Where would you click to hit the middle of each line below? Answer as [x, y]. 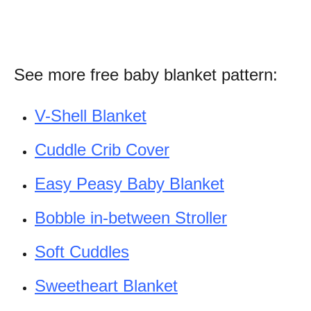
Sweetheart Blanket [106, 285]
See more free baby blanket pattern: [146, 74]
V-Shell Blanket [91, 115]
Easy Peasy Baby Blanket [129, 183]
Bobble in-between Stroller [131, 217]
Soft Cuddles [82, 251]
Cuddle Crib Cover [102, 149]
